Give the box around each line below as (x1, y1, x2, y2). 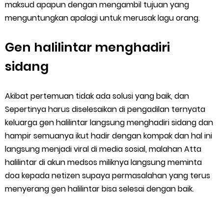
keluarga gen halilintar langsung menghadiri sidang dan (5, 117, 213, 128)
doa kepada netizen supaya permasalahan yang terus (5, 170, 210, 181)
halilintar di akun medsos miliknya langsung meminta (5, 157, 202, 168)
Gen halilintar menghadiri (5, 38, 170, 56)
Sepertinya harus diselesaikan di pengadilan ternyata (5, 104, 205, 115)
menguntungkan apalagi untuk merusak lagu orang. (5, 12, 200, 24)
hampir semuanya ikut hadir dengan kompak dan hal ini (5, 130, 212, 141)
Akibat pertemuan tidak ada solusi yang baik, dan (5, 90, 189, 102)
